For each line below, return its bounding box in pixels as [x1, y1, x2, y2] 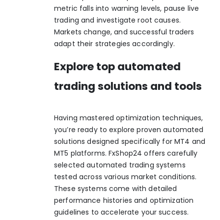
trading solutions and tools [54, 78, 202, 94]
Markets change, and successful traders [54, 27, 194, 37]
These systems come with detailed [54, 183, 177, 193]
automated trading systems [86, 160, 186, 170]
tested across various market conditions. [54, 171, 197, 182]
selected [54, 160, 87, 170]
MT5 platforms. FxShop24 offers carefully [54, 148, 198, 158]
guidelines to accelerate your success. [54, 207, 189, 217]
